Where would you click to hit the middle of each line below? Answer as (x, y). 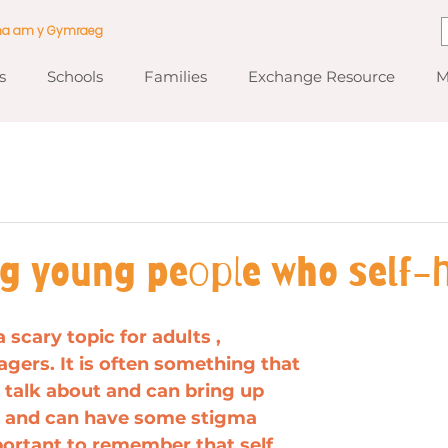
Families (175, 76)
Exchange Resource (321, 76)
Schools (74, 76)
